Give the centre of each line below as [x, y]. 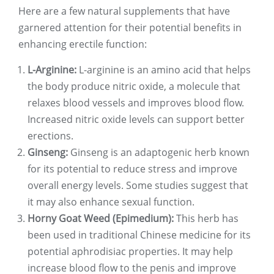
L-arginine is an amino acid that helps [164, 70]
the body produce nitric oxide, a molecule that [134, 87]
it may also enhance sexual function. [111, 202]
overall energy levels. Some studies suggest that [138, 186]
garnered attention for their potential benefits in [130, 28]
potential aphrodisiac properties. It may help [130, 252]
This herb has [206, 219]
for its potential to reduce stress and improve [132, 169]
